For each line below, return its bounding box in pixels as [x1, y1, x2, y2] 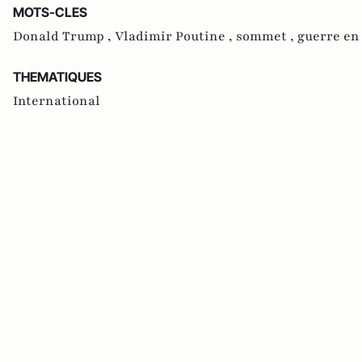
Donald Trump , [13, 27, 115, 46]
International [13, 92, 100, 111]
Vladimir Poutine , [115, 27, 236, 46]
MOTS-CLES [13, 4, 87, 21]
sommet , [236, 27, 297, 46]
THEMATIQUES [13, 69, 102, 86]
